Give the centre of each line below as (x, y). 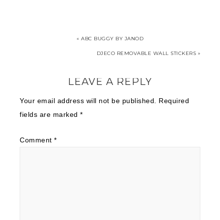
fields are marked (50, 114)
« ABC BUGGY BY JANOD (110, 39)
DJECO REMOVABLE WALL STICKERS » (148, 53)
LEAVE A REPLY (110, 82)
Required (174, 101)
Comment (37, 140)
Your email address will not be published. (88, 101)
